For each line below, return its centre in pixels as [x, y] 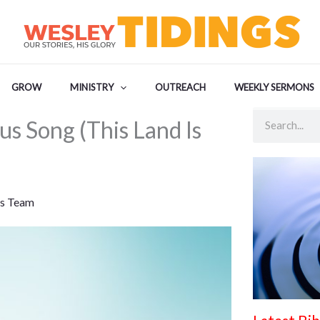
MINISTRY [92, 87]
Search [268, 117]
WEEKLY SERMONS [274, 87]
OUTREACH [180, 87]
